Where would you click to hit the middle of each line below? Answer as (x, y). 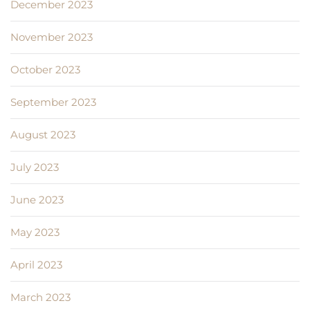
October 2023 (45, 70)
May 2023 (35, 232)
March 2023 (40, 298)
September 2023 (53, 102)
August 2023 (43, 135)
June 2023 (37, 200)
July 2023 (35, 167)
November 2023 (52, 37)
